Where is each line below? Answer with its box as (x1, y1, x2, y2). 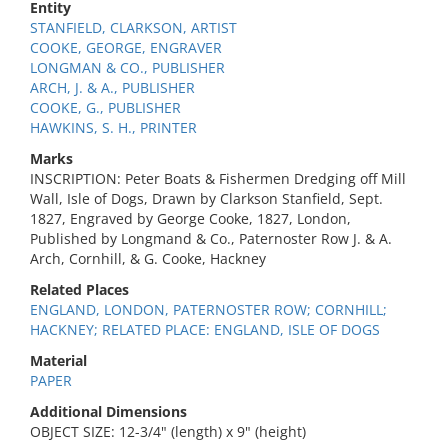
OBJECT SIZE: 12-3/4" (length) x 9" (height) (30, 422, 306, 441)
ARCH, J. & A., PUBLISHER (30, 78, 195, 97)
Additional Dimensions (30, 402, 187, 421)
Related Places (30, 280, 129, 299)
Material (30, 351, 87, 370)
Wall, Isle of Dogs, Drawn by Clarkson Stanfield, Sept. (30, 189, 383, 208)
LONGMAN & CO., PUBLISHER (30, 58, 225, 77)
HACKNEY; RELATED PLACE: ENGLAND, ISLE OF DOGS (30, 320, 380, 339)
